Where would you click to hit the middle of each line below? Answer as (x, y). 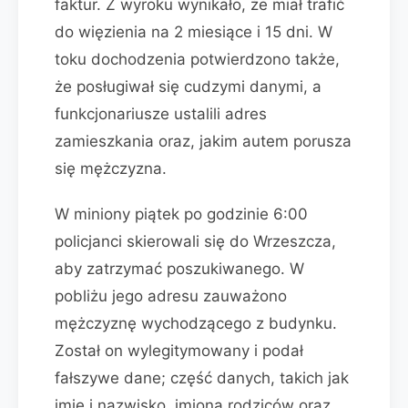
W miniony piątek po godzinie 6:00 (181, 214)
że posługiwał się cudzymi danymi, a (188, 87)
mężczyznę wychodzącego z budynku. (196, 323)
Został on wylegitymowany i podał (179, 351)
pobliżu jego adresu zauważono (171, 296)
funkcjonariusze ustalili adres (161, 114)
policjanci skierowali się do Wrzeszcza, (195, 241)
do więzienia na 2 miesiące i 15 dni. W (194, 32)
